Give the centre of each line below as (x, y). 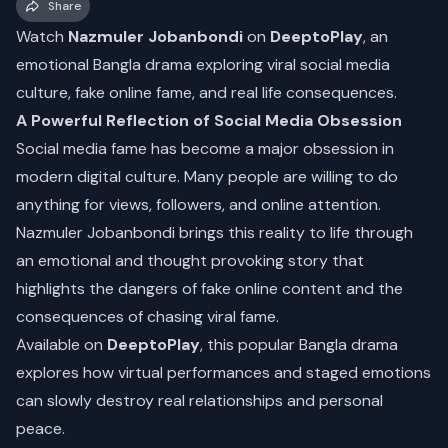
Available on (61, 344)
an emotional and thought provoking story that (190, 260)
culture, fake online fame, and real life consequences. (206, 92)
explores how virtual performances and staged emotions (223, 372)
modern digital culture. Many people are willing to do (207, 176)
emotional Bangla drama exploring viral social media (203, 64)
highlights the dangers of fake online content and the (209, 288)
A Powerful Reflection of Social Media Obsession (209, 120)
